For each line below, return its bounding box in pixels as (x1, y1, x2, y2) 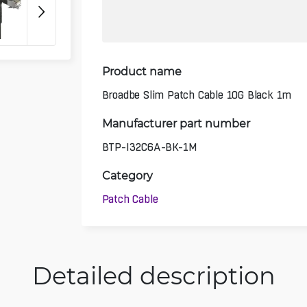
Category (101, 167, 153, 182)
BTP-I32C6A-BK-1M (101, 140, 197, 153)
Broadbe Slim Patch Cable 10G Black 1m (101, 88, 292, 101)
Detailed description (32, 259, 275, 291)
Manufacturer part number (101, 115, 250, 130)
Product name (101, 63, 182, 78)
